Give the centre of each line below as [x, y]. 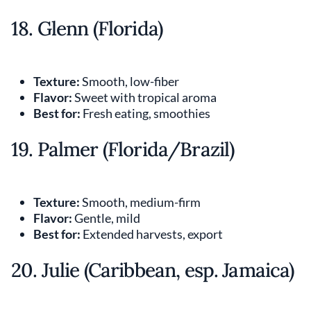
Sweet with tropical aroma [144, 97]
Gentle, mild [106, 218]
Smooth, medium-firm [140, 202]
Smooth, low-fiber [129, 81]
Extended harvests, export [152, 234]
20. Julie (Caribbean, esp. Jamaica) [153, 270]
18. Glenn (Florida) [87, 28]
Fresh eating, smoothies [145, 113]
